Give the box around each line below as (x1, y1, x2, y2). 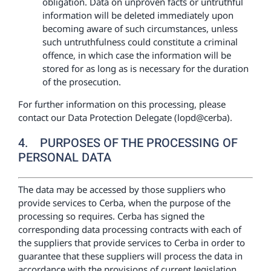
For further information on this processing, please (18, 97, 226, 110)
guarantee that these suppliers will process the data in (18, 250, 243, 262)
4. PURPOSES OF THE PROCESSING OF (18, 134, 238, 152)
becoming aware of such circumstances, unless (42, 22, 238, 34)
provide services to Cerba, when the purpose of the (18, 197, 230, 209)
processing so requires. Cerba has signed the (18, 210, 204, 222)
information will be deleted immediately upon (42, 8, 233, 21)
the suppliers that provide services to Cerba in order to (18, 237, 245, 249)
